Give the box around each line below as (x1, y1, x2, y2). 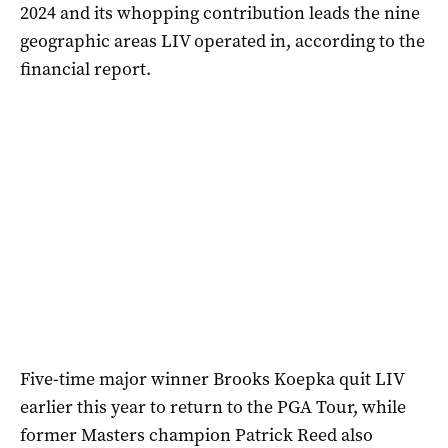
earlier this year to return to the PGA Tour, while (20, 394, 406, 419)
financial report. (20, 56, 151, 81)
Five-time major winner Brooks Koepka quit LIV (20, 366, 404, 391)
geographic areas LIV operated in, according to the (20, 28, 425, 53)
